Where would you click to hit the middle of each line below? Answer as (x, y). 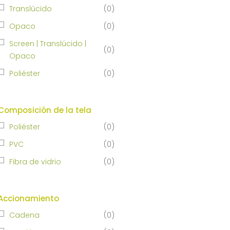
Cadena (24, 215)
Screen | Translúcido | (47, 43)
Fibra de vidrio (35, 161)
